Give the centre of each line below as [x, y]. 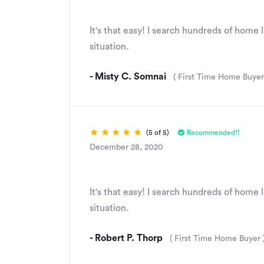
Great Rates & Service [146, 9]
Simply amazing [131, 170]
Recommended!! [214, 133]
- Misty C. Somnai [128, 77]
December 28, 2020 [126, 147]
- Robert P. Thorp [126, 238]
